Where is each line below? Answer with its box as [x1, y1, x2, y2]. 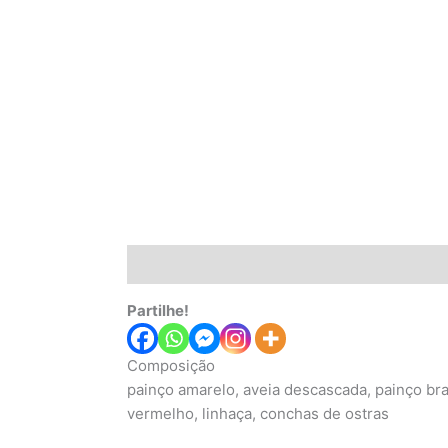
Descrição [126, 254, 201, 274]
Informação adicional [219, 254, 374, 274]
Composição [126, 355, 215, 375]
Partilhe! [126, 300, 189, 320]
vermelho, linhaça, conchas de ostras [126, 403, 389, 423]
